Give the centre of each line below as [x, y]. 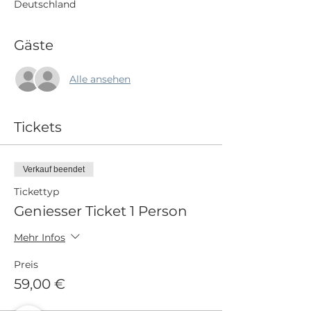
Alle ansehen [100, 79]
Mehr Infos [40, 237]
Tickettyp [36, 192]
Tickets [38, 127]
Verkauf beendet [54, 169]
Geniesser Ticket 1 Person [101, 211]
